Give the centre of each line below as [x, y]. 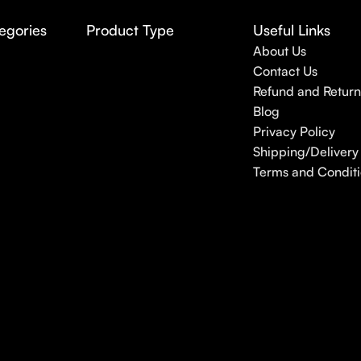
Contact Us [285, 71]
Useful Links [291, 29]
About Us [279, 50]
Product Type [131, 29]
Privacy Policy [294, 131]
